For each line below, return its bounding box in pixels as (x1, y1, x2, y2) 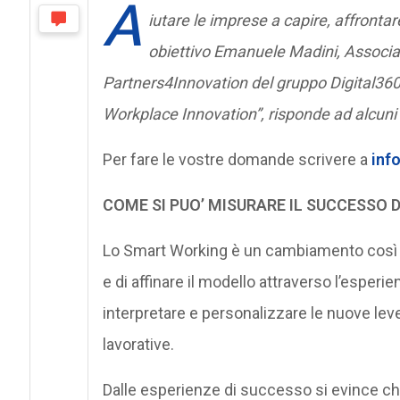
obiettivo (147, 41, 210, 61)
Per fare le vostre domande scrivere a (102, 149, 371, 169)
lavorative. (102, 334, 174, 354)
